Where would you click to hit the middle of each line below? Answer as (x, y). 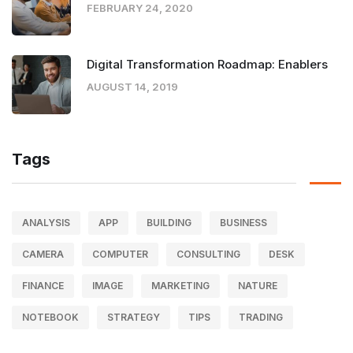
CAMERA (43, 254)
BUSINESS (243, 222)
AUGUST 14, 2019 (132, 86)
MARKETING (180, 285)
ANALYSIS (46, 222)
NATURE (258, 285)
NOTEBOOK (50, 317)
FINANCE (43, 285)
